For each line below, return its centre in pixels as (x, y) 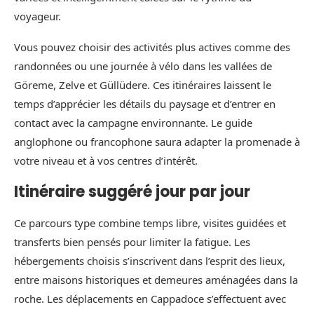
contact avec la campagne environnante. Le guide (133, 123)
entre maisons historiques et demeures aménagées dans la (156, 280)
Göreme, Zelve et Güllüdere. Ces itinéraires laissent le (143, 85)
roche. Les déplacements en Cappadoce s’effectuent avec (150, 299)
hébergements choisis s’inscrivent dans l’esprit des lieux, (150, 261)
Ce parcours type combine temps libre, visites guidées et (150, 223)
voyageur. (37, 16)
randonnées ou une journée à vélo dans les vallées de (143, 66)
